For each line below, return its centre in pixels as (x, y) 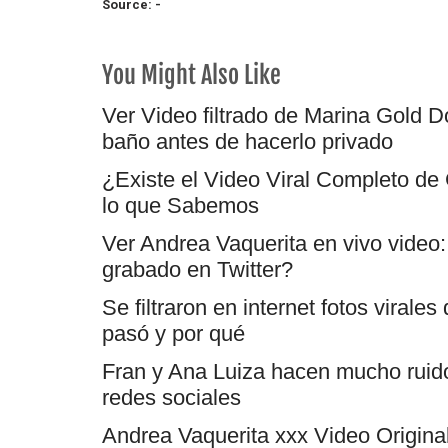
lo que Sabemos (180, 205)
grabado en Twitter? (197, 269)
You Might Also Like (191, 74)
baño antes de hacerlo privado (247, 141)
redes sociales (171, 397)
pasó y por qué (173, 333)
